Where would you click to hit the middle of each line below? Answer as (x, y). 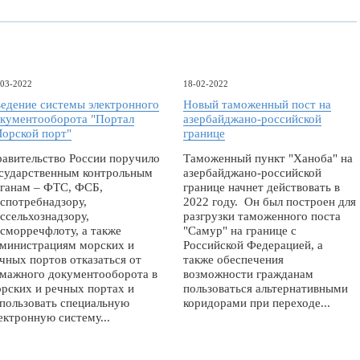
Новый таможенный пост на (257, 104)
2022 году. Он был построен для (270, 202)
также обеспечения (233, 260)
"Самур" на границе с (240, 231)
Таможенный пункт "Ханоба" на (268, 158)
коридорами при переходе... (257, 303)
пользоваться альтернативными (266, 288)
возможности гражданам (248, 274)
